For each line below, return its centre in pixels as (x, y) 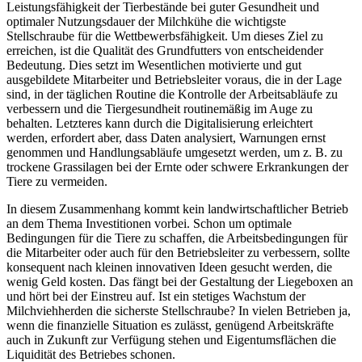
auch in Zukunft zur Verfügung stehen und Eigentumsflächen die (171, 339)
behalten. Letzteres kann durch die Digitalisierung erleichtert (160, 123)
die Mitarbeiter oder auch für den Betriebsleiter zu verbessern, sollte (178, 252)
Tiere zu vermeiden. (57, 181)
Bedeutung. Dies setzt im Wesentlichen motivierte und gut (154, 65)
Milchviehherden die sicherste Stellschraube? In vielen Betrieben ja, (179, 310)
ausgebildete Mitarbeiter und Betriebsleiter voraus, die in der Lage (174, 79)
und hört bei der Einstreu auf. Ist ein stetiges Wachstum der (156, 296)
